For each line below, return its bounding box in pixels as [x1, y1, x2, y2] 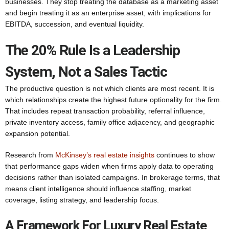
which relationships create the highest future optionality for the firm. [5, 96, 222, 104]
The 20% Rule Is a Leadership [5, 42, 180, 59]
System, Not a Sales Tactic [5, 63, 167, 80]
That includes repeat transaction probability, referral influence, [5, 107, 205, 115]
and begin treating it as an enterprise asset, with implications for [5, 9, 211, 17]
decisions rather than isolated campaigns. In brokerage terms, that [5, 173, 220, 181]
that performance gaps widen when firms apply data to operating [5, 162, 214, 170]
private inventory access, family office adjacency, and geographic [5, 118, 215, 126]
